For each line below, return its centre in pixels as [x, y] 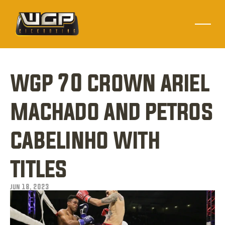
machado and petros [111, 111]
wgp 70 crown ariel [110, 82]
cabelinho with [85, 140]
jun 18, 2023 [30, 187]
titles [38, 168]
